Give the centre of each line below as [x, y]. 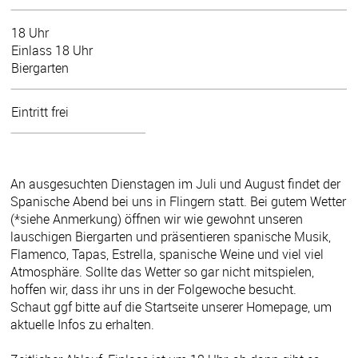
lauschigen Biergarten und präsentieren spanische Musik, [171, 236]
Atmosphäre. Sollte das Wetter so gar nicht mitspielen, [162, 271]
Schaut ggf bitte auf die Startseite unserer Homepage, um [171, 306]
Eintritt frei [40, 111]
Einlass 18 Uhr [52, 50]
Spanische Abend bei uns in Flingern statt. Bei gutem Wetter [178, 201]
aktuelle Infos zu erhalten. [82, 324]
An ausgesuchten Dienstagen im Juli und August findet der [175, 183]
